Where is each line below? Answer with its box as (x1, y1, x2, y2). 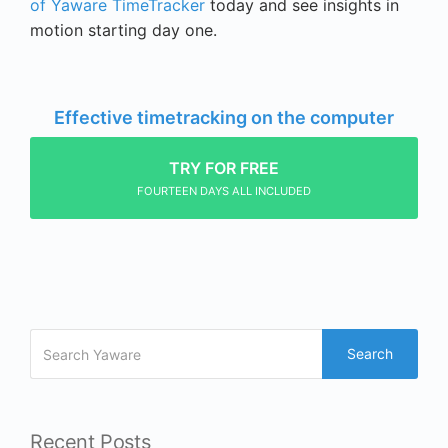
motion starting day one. (30, 20, 217, 41)
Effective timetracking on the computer (54, 107, 394, 129)
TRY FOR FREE (169, 158, 279, 179)
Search (347, 345, 393, 363)
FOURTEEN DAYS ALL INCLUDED (137, 184, 311, 199)
